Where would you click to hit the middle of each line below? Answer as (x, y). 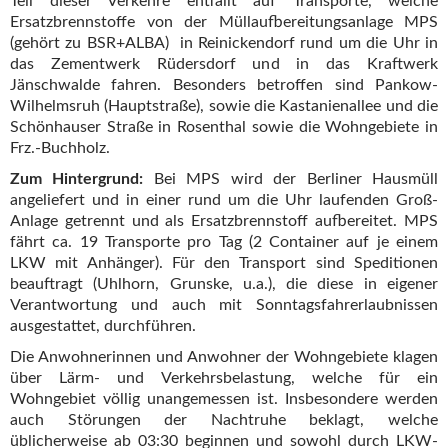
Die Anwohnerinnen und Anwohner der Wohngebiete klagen (224, 357)
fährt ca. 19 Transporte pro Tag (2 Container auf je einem (224, 242)
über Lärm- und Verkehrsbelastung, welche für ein (224, 378)
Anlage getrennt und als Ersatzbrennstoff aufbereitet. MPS (224, 221)
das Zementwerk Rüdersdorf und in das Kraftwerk (224, 64)
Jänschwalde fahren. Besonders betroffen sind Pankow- (224, 85)
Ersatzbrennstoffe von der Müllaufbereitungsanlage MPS (224, 22)
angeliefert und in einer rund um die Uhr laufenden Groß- (224, 200)
